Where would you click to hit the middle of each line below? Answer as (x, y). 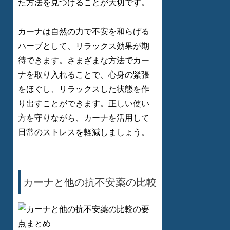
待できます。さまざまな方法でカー (84, 60)
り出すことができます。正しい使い (84, 103)
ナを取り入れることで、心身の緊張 (84, 74)
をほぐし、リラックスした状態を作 (84, 89)
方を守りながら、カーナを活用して (84, 118)
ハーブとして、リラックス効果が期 (84, 46)
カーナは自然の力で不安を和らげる (84, 31)
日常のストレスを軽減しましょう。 (84, 132)
